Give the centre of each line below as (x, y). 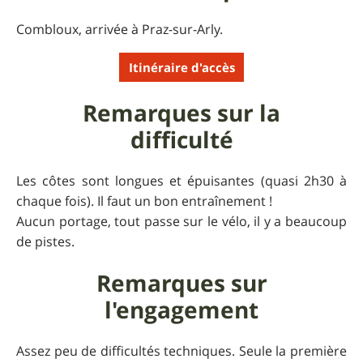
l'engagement (181, 310)
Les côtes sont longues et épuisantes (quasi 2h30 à (181, 181)
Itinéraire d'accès (181, 67)
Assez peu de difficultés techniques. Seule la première (181, 351)
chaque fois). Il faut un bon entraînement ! (144, 201)
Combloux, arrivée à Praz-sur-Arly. (120, 30)
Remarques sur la (181, 113)
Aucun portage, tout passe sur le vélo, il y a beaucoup (181, 222)
